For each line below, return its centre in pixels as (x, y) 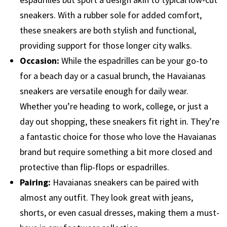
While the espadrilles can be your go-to (134, 60)
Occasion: (40, 60)
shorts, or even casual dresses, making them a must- (120, 212)
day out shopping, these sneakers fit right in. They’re (120, 121)
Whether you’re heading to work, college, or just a (114, 106)
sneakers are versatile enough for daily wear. (104, 91)
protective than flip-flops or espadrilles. (94, 167)
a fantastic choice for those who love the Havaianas (118, 136)
